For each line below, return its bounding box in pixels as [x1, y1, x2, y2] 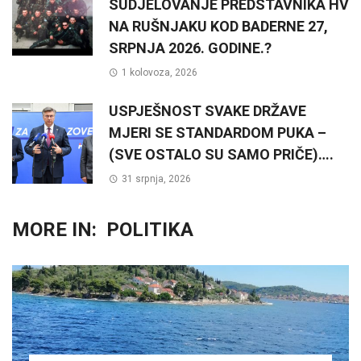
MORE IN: [12, 218, 97, 242]
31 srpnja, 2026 [121, 173, 191, 185]
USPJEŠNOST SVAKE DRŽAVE [109, 102, 306, 120]
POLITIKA [106, 218, 193, 242]
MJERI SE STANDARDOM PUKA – [109, 124, 326, 142]
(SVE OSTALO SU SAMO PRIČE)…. [109, 146, 334, 164]
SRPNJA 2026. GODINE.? [109, 39, 272, 57]
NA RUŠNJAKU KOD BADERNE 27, [109, 18, 328, 35]
